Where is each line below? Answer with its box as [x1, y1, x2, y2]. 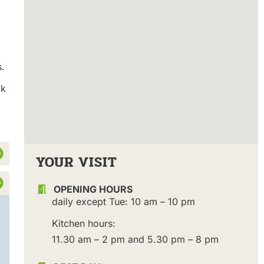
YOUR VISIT [35, 151, 117, 173]
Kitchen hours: [51, 217, 115, 229]
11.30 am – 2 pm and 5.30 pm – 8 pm [51, 233, 219, 245]
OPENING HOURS [53, 183, 133, 195]
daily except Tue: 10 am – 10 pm [51, 195, 195, 207]
